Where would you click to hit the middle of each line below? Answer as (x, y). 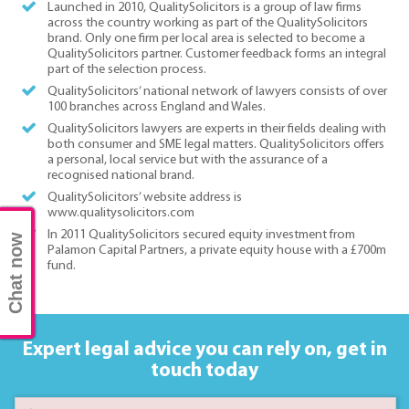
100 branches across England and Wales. (156, 107)
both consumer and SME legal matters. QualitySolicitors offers (215, 145)
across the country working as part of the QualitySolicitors (207, 23)
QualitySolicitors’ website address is (144, 198)
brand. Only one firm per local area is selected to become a (206, 38)
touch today (204, 372)
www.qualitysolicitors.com (121, 214)
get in (359, 351)
